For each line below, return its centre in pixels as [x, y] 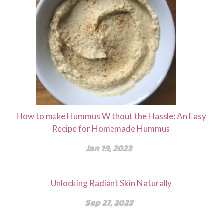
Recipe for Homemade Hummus [111, 129]
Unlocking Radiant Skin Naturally [111, 183]
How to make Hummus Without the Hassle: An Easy [111, 116]
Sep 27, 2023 [109, 203]
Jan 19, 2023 [109, 148]
